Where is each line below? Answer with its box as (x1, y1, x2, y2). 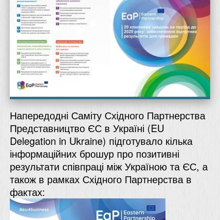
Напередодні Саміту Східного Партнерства (10, 108, 205, 122)
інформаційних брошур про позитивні (10, 146, 179, 161)
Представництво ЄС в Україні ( (10, 120, 151, 135)
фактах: (10, 184, 45, 199)
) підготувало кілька (103, 133, 192, 148)
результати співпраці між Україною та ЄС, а (10, 159, 208, 173)
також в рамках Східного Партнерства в (10, 171, 192, 186)
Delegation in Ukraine (10, 133, 103, 148)
